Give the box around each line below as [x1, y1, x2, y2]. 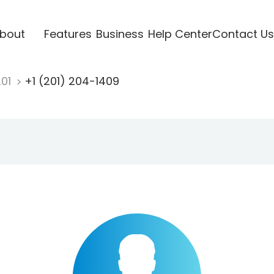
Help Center [147, 26, 212, 42]
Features [43, 26, 92, 42]
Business [95, 26, 144, 42]
